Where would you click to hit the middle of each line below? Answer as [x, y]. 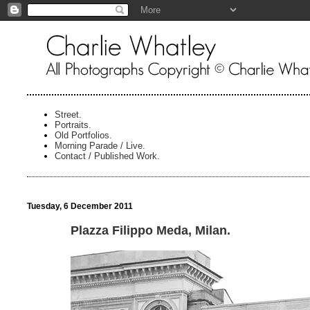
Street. [68, 114]
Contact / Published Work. [107, 156]
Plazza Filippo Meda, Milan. [151, 230]
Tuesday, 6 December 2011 [80, 206]
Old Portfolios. [83, 135]
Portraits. [73, 125]
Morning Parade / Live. [100, 145]
